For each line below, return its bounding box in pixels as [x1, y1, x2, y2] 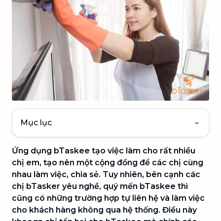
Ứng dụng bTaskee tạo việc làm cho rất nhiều [12, 146, 195, 155]
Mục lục [20, 118, 52, 127]
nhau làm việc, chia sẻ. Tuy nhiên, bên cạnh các [12, 170, 200, 179]
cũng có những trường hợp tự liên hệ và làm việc [12, 193, 205, 203]
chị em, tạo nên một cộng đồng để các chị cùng [12, 158, 203, 167]
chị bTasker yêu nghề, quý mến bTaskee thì [12, 182, 188, 191]
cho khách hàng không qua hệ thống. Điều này [12, 205, 197, 215]
